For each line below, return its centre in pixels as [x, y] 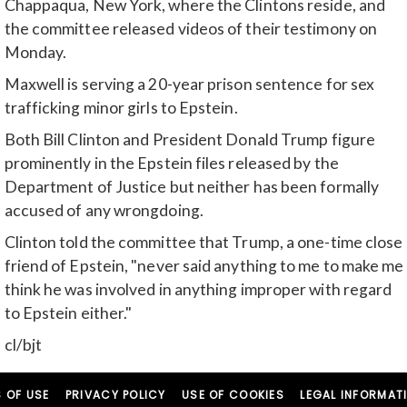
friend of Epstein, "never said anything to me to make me [204, 265]
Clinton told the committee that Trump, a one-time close [203, 242]
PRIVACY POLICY [115, 395]
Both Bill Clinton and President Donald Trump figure [190, 140]
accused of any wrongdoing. [104, 211]
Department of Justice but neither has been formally [192, 187]
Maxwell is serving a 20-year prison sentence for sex [189, 84]
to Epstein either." [68, 313]
